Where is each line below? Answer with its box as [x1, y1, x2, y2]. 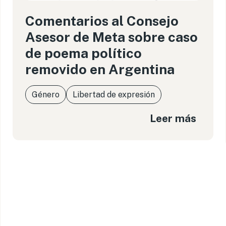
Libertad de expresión [73, 90, 155, 99]
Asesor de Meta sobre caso [25, 29, 198, 45]
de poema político [25, 45, 142, 61]
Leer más [149, 111, 196, 125]
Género [32, 90, 60, 99]
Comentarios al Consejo [25, 13, 179, 29]
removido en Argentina [25, 61, 175, 77]
